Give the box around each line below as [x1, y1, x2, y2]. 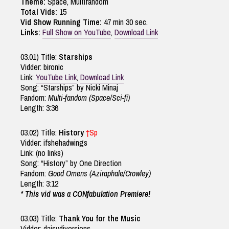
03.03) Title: [20, 213, 59, 224]
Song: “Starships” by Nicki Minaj [20, 82, 118, 94]
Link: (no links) [20, 147, 63, 159]
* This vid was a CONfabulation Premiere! [20, 188, 150, 200]
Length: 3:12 [20, 178, 58, 190]
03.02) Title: [20, 127, 59, 139]
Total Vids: [20, 6, 57, 18]
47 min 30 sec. [102, 16, 148, 28]
